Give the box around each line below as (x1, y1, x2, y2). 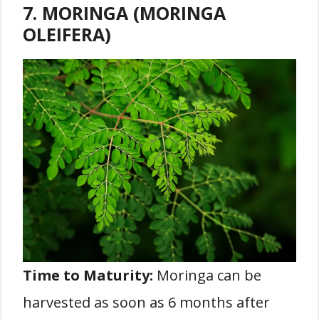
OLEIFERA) (23, 22, 111, 46)
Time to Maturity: (23, 266, 153, 285)
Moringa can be (153, 266, 261, 285)
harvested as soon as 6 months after (23, 293, 270, 312)
